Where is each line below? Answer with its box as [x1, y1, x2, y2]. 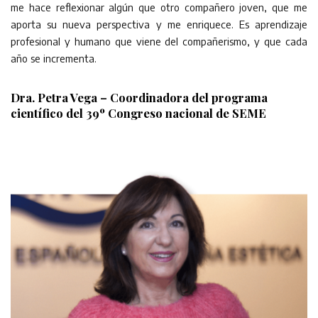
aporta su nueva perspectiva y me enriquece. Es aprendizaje [11, 17, 307, 31]
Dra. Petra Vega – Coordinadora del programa [11, 89, 268, 105]
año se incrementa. [11, 51, 97, 65]
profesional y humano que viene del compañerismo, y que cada [11, 34, 307, 48]
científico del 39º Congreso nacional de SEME [11, 104, 266, 121]
